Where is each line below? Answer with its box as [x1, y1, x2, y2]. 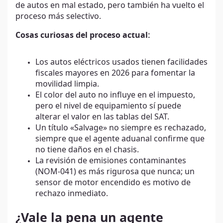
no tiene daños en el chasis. [35, 146, 139, 154]
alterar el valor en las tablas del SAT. [35, 113, 169, 121]
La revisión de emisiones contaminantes [35, 157, 186, 165]
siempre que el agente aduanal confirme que [35, 135, 205, 143]
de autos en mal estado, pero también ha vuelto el [15, 1, 204, 10]
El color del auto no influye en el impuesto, [35, 91, 195, 100]
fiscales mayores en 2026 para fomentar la [35, 69, 195, 78]
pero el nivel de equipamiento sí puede [35, 102, 181, 111]
